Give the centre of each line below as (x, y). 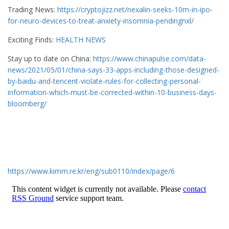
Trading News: (32, 10)
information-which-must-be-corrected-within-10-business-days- (112, 93)
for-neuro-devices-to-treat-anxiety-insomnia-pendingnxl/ (101, 21)
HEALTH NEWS (81, 40)
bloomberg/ (27, 104)
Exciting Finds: (32, 40)
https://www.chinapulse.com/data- (150, 59)
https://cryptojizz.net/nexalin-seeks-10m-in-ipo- (135, 10)
